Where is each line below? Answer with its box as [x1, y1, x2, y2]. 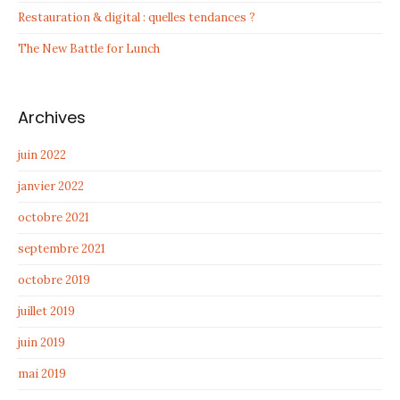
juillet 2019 [18, 304, 75, 320]
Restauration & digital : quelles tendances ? [18, 10, 255, 26]
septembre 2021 [18, 241, 105, 257]
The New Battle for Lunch [18, 41, 160, 57]
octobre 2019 [18, 272, 90, 288]
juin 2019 [18, 335, 65, 351]
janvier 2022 [18, 179, 84, 195]
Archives [18, 106, 86, 129]
